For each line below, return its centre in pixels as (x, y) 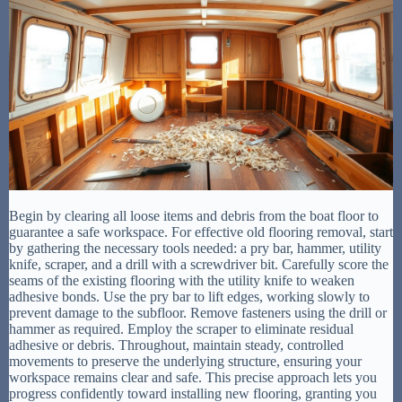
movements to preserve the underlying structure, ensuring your (185, 362)
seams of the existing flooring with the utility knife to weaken (182, 281)
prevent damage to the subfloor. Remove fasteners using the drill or (198, 313)
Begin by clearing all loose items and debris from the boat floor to (194, 216)
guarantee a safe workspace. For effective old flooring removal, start (201, 232)
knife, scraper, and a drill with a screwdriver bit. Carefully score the (199, 265)
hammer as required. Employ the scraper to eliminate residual (181, 329)
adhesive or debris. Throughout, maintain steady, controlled (176, 345)
